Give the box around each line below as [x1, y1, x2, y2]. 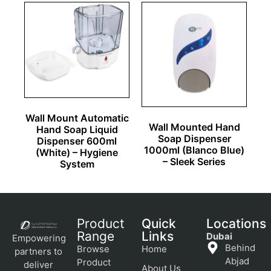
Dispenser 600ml [37, 134, 117, 147]
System [59, 157, 94, 170]
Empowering [12, 232, 66, 244]
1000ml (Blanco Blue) [144, 143, 244, 156]
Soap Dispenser [157, 132, 231, 145]
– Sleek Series [163, 155, 226, 168]
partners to [15, 245, 62, 257]
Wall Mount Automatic [25, 111, 129, 124]
